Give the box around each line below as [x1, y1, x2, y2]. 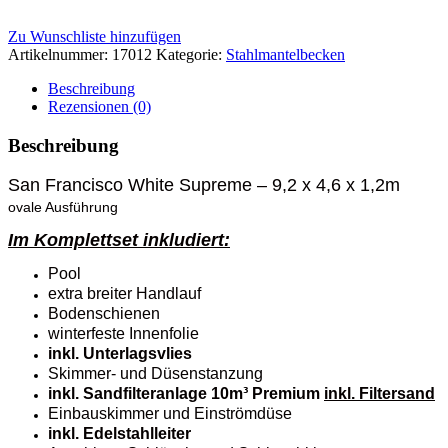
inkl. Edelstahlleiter [48, 425, 191, 443]
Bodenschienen [48, 305, 160, 323]
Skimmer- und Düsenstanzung [48, 365, 263, 383]
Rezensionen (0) [48, 97, 151, 115]
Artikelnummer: [8, 45, 112, 63]
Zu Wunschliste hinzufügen [8, 27, 181, 45]
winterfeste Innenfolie [48, 325, 199, 343]
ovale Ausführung [8, 199, 118, 216]
